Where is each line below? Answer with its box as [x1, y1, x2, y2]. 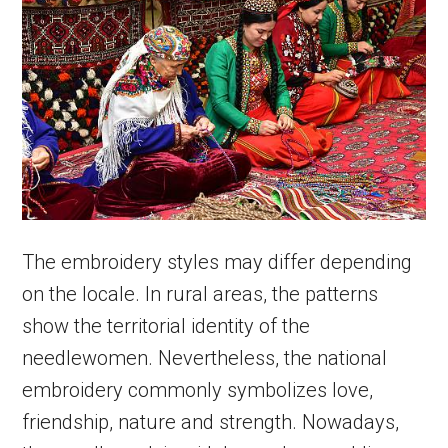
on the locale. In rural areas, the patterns [22, 281, 379, 306]
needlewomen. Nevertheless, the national [22, 345, 388, 370]
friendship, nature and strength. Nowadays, [22, 409, 400, 434]
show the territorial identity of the [22, 313, 311, 338]
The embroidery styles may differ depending [22, 249, 413, 274]
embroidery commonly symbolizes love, [22, 377, 374, 402]
